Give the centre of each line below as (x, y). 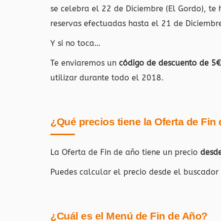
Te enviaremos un (85, 63)
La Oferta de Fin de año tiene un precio (125, 152)
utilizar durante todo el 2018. (107, 78)
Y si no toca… (75, 43)
